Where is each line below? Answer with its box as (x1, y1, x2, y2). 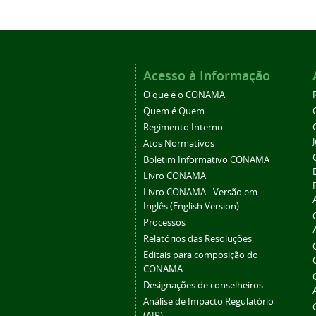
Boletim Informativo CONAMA (143, 154, 269, 166)
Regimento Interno (143, 121, 223, 134)
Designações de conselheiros (143, 279, 263, 292)
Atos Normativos (143, 138, 214, 150)
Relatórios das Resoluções (143, 233, 252, 245)
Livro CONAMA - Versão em (143, 186, 257, 199)
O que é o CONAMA (143, 89, 225, 102)
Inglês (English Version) (143, 200, 239, 213)
